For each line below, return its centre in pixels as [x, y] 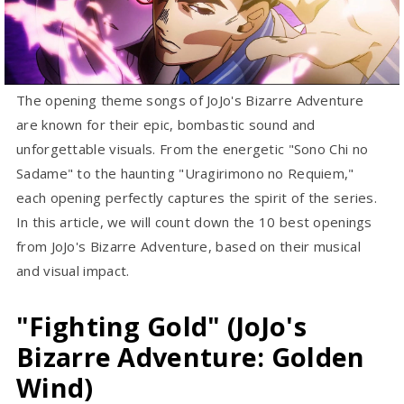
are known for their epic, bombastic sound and [166, 125]
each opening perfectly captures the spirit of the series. [197, 198]
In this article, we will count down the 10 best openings [194, 222]
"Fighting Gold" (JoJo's [161, 326]
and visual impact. [73, 271]
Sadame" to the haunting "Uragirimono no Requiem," [185, 174]
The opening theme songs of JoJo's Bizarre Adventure [190, 101]
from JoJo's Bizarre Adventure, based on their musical [188, 247]
